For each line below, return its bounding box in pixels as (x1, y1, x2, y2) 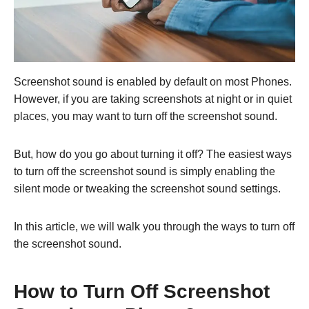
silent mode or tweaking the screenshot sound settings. (14, 182, 281, 195)
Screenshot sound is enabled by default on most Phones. (14, 75, 292, 88)
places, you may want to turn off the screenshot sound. (14, 110, 277, 122)
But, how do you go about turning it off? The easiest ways (14, 148, 292, 160)
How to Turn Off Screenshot (14, 280, 270, 302)
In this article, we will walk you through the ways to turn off (14, 220, 295, 232)
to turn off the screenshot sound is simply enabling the (14, 165, 275, 177)
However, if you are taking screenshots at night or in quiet (14, 92, 292, 105)
